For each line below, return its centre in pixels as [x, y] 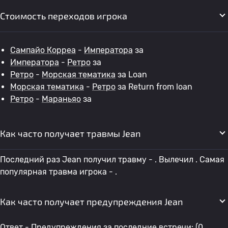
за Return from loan [154, 87]
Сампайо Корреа [43, 50]
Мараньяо [61, 99]
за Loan [131, 75]
